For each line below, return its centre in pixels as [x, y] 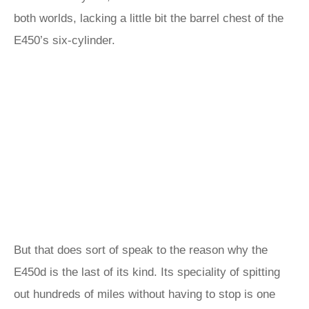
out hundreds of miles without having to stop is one [144, 294]
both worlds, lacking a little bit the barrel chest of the [149, 18]
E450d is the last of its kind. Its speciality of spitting [147, 272]
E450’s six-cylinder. [66, 40]
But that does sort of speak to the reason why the [141, 250]
